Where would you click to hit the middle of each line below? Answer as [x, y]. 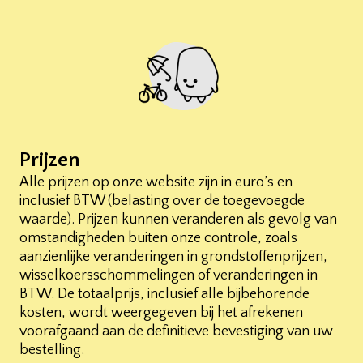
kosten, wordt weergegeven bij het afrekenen [161, 313]
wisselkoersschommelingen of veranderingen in [169, 275]
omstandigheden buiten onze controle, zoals [158, 238]
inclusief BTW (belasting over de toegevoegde [162, 201]
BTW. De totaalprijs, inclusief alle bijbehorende [164, 294]
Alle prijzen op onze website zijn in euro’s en [156, 182]
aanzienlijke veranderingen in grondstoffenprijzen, [173, 257]
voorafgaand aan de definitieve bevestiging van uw [176, 331]
